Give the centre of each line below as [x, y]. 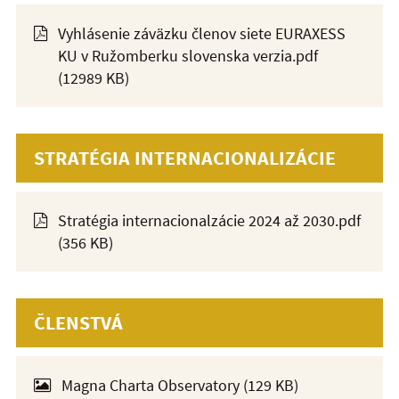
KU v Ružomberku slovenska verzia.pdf [188, 55]
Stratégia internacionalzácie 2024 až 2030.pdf [209, 220]
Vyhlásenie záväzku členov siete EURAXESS [202, 33]
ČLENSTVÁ [78, 322]
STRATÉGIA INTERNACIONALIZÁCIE [185, 157]
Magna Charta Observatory [151, 385]
